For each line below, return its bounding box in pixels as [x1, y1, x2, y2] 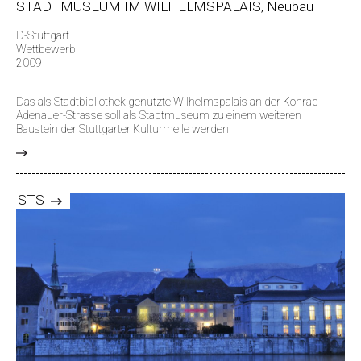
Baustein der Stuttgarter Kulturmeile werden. [16, 122, 231, 135]
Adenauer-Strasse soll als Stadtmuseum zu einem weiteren [16, 108, 301, 122]
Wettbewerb [16, 42, 76, 56]
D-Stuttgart [16, 28, 69, 42]
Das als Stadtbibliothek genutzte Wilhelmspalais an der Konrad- [16, 94, 322, 108]
